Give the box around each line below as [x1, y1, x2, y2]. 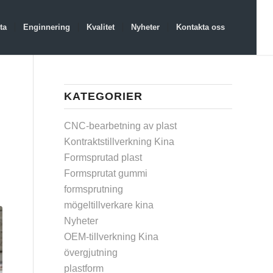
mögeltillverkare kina [64, 200, 154, 210]
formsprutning [64, 184, 124, 194]
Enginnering [23, 23, 70, 32]
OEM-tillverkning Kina [64, 232, 159, 242]
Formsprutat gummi [64, 168, 148, 179]
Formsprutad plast [64, 152, 143, 163]
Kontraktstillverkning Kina [64, 136, 175, 147]
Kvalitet [86, 23, 115, 32]
